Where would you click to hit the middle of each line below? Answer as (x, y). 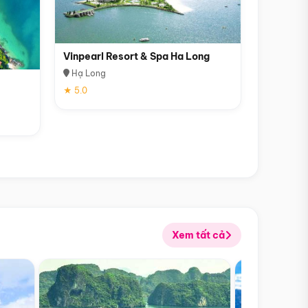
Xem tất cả (198, 235)
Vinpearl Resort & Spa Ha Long (136, 56)
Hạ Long (87, 73)
